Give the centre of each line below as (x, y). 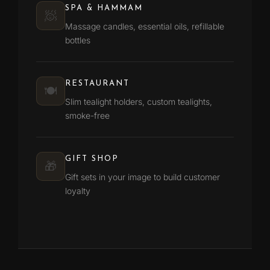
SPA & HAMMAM (104, 8)
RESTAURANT (97, 84)
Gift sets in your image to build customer (143, 177)
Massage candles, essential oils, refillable (145, 27)
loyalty (78, 191)
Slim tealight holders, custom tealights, (139, 102)
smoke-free (87, 116)
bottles (78, 40)
